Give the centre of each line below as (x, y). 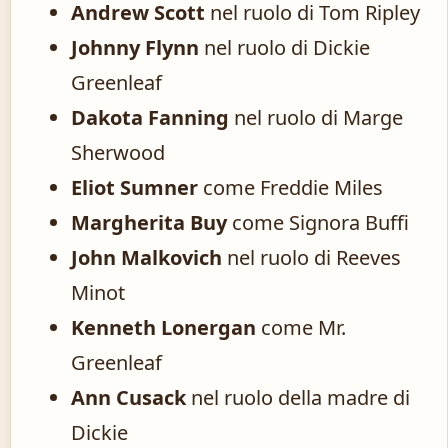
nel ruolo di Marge (316, 118)
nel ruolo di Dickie (284, 48)
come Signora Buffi (318, 223)
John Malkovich (146, 258)
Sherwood (118, 153)
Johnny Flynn (135, 48)
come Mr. (301, 328)
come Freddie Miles (290, 188)
